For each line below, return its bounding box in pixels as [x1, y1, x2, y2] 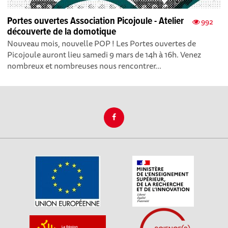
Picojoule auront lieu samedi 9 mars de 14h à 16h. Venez [7, 48, 202, 62]
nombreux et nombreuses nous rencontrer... [7, 59, 162, 73]
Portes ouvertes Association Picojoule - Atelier [7, 15, 184, 28]
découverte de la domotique [7, 25, 117, 39]
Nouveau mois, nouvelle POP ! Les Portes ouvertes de [7, 37, 196, 50]
